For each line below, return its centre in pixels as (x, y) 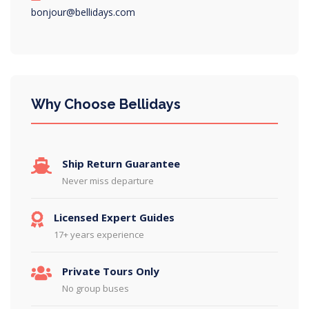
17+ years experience (99, 235)
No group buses (96, 288)
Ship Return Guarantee (121, 163)
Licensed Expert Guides (114, 217)
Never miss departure (108, 181)
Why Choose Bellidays (106, 104)
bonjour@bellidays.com (83, 12)
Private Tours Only (111, 271)
